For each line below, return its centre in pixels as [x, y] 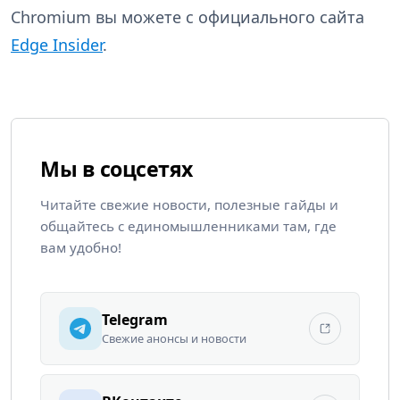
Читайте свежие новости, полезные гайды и [189, 205]
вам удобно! [81, 248]
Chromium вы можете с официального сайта [187, 17]
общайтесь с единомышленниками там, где [188, 226]
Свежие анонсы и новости [174, 339]
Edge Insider [57, 45]
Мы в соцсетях [117, 169]
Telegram [135, 320]
